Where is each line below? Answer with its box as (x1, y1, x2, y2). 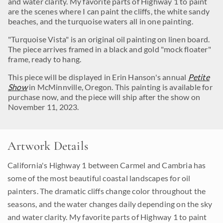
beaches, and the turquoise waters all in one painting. (8, 16, 193, 26)
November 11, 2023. (8, 102, 79, 111)
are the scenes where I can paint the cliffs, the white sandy (8, 6, 210, 16)
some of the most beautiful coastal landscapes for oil (7, 173, 191, 183)
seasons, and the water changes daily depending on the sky (7, 199, 213, 209)
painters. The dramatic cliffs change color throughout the (7, 186, 206, 196)
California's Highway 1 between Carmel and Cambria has (7, 160, 206, 170)
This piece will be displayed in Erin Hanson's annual (8, 72, 188, 82)
